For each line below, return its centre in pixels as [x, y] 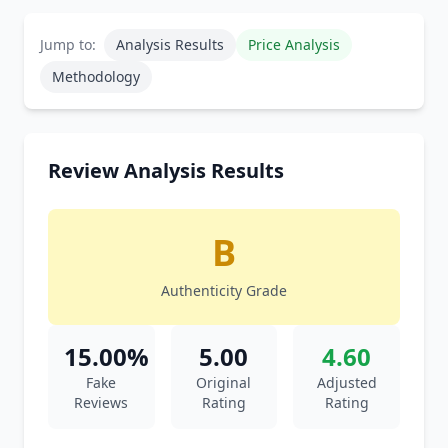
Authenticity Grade [224, 290]
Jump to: [68, 44]
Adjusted [346, 382]
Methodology [96, 76]
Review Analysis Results [166, 170]
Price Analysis [294, 44]
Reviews [101, 402]
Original [224, 382]
